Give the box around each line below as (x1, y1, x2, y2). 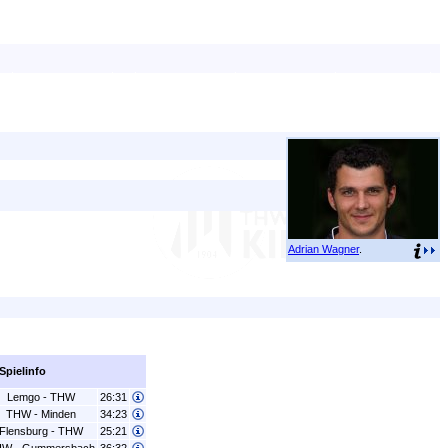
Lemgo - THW (7, 391, 75, 403)
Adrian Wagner (288, 243, 359, 255)
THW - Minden (6, 408, 76, 420)
